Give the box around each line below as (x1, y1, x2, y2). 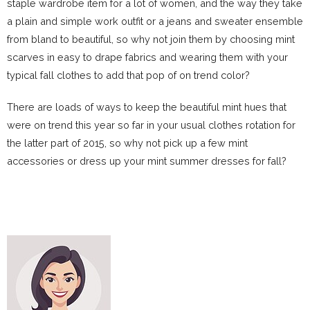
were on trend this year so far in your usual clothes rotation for (7, 118, 295, 131)
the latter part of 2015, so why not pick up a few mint (7, 136, 248, 149)
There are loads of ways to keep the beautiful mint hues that (7, 100, 286, 113)
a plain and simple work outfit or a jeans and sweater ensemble (7, 15, 303, 27)
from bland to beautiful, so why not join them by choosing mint (7, 33, 295, 45)
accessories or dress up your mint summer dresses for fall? (7, 154, 286, 167)
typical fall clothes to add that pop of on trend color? (7, 69, 250, 81)
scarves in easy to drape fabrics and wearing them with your (7, 51, 288, 63)
